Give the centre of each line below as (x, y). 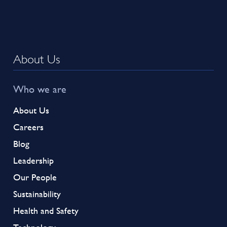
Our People (35, 177)
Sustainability (37, 194)
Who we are (40, 89)
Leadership (34, 160)
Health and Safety (46, 210)
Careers (29, 127)
